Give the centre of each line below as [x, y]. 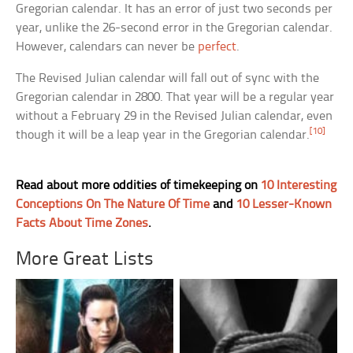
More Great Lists [85, 260]
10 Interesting [299, 186]
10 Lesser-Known [284, 204]
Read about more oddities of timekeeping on [139, 186]
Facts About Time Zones [82, 223]
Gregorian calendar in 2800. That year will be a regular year [175, 97]
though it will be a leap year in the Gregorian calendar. [163, 135]
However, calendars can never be [107, 47]
